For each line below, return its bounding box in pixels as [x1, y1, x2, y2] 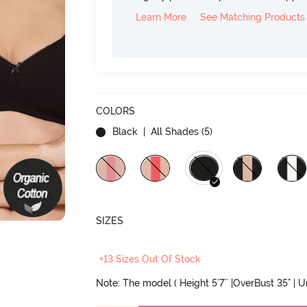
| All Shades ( [140, 126, 205, 137]
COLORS [96, 106, 136, 116]
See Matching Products [200, 12, 306, 23]
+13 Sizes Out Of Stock [99, 254, 201, 265]
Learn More [136, 12, 187, 23]
